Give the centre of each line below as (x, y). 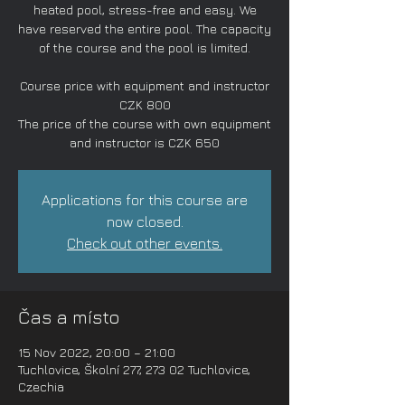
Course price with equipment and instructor (145, 85)
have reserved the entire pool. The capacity (145, 28)
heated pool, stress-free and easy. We (145, 9)
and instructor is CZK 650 (145, 142)
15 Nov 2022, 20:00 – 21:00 (97, 352)
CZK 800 (145, 104)
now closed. (145, 221)
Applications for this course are (145, 200)
